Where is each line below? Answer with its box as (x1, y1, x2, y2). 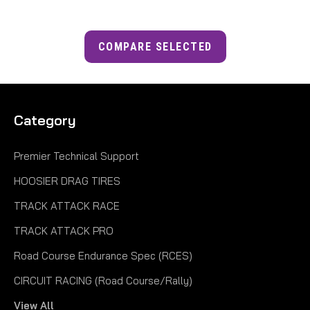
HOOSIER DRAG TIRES (14, 174, 120, 188)
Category (14, 111, 76, 129)
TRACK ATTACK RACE (14, 199, 120, 212)
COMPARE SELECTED (98, 39, 212, 53)
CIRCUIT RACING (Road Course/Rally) (14, 273, 192, 287)
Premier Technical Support (14, 149, 139, 163)
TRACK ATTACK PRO (14, 224, 113, 237)
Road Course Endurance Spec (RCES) (14, 248, 192, 262)
